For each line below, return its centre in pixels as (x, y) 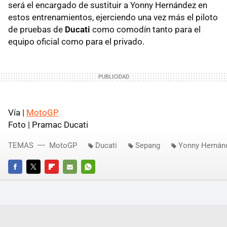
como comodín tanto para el (145, 29)
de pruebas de (36, 29)
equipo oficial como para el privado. (76, 41)
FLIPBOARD (62, 180)
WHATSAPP (99, 180)
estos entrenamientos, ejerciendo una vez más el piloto (113, 17)
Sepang (148, 145)
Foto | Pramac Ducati (48, 124)
